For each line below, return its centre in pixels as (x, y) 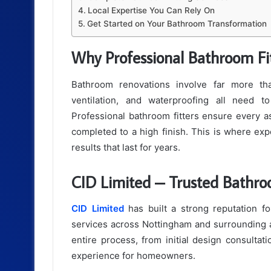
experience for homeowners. (133, 256)
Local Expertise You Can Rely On (151, 11)
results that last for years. (126, 147)
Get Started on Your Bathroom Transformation (177, 24)
